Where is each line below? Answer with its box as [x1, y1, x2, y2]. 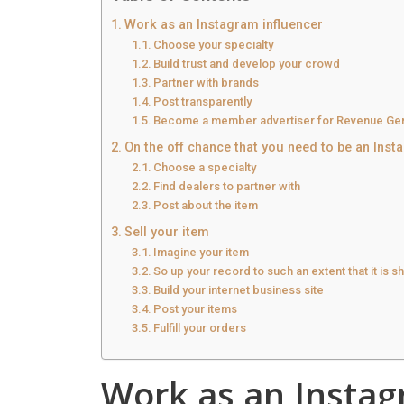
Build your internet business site [153, 282, 325, 297]
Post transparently [153, 94, 252, 108]
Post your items [153, 301, 238, 316]
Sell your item [124, 224, 209, 240]
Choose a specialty [153, 160, 257, 174]
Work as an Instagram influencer [124, 16, 323, 32]
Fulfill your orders [153, 320, 247, 335]
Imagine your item [153, 244, 250, 259]
